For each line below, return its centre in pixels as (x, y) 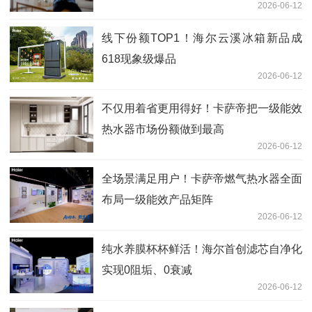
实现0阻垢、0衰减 (147, 270)
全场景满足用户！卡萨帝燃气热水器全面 (202, 179)
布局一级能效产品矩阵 (157, 200)
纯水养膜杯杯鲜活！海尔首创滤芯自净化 (202, 249)
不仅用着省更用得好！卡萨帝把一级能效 (202, 109)
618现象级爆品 (139, 59)
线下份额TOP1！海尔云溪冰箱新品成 (202, 38)
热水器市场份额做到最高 (163, 130)
